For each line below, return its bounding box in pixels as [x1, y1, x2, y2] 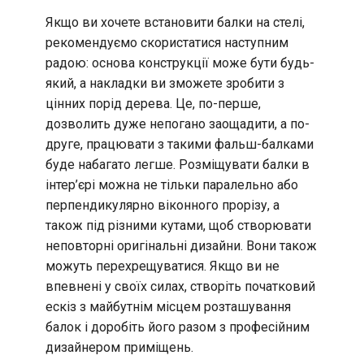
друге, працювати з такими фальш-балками [45, 136, 314, 153]
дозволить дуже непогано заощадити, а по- [45, 116, 310, 132]
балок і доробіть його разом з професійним [45, 319, 310, 336]
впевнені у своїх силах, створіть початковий [45, 279, 315, 295]
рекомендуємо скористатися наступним [45, 35, 288, 51]
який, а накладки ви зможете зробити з [45, 76, 284, 92]
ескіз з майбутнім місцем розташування [45, 299, 291, 315]
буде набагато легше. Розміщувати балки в [45, 157, 310, 173]
